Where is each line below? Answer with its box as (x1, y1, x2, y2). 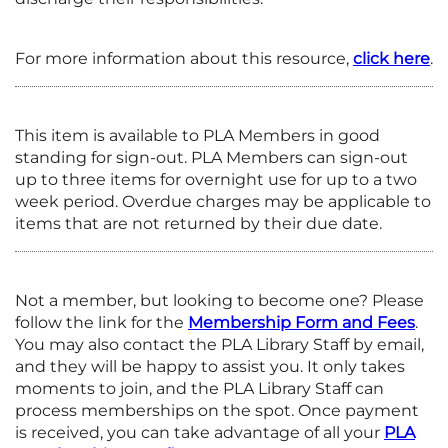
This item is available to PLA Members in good (15, 125, 380, 145)
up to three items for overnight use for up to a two (15, 169, 417, 189)
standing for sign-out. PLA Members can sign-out (15, 147, 408, 167)
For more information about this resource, (15, 48, 353, 68)
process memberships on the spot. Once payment (15, 400, 419, 420)
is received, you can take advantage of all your (15, 422, 384, 442)
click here (353, 48, 430, 68)
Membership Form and (188, 312, 373, 332)
